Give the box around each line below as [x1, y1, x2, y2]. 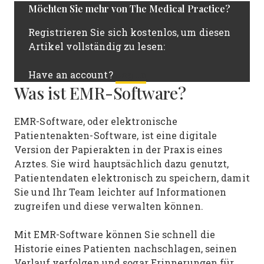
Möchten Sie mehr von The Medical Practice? [28, 2, 230, 15]
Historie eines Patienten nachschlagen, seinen [14, 242, 237, 255]
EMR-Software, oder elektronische [14, 115, 178, 127]
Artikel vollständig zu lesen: [28, 40, 165, 52]
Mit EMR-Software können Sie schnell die [14, 228, 215, 240]
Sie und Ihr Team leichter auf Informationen [14, 186, 227, 198]
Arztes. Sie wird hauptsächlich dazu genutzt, [14, 157, 229, 170]
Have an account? [28, 68, 115, 81]
